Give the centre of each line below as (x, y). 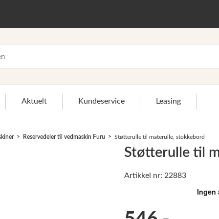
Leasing (168, 101)
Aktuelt (34, 101)
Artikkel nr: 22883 (155, 176)
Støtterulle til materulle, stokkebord (160, 137)
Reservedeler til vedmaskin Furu (64, 137)
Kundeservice (101, 101)
